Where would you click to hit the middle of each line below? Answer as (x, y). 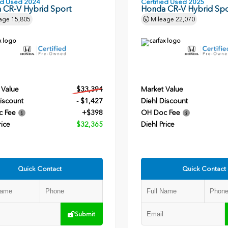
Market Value (162, 89)
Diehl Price (158, 124)
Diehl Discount (164, 101)
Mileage (162, 19)
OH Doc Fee (160, 112)
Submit (85, 214)
